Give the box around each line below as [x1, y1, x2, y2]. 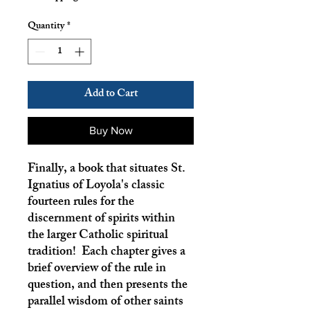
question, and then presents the [28, 274, 188, 297]
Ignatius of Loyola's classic [28, 174, 165, 197]
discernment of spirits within [28, 208, 175, 230]
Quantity [28, 17, 64, 35]
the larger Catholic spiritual [28, 224, 168, 247]
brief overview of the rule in [28, 257, 166, 280]
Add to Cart [84, 84, 138, 104]
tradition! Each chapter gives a [28, 241, 185, 264]
